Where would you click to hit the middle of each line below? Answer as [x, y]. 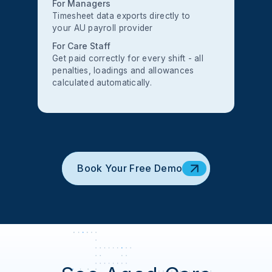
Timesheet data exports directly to [121, 16]
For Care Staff [82, 46]
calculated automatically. [102, 83]
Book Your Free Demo [130, 168]
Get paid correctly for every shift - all [128, 58]
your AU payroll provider [103, 28]
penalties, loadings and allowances [123, 70]
